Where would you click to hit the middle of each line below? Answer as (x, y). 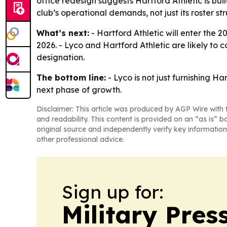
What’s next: (63, 33)
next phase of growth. (79, 90)
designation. (61, 58)
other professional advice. (80, 140)
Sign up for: (113, 192)
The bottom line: (71, 78)
